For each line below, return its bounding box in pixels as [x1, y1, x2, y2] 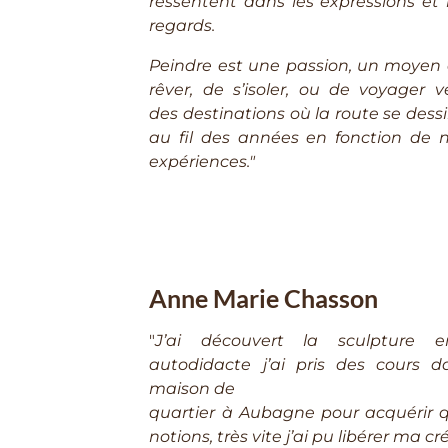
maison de [149, 379, 236, 399]
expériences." [149, 152, 256, 172]
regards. [149, 16, 216, 36]
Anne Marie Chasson [149, 284, 379, 314]
